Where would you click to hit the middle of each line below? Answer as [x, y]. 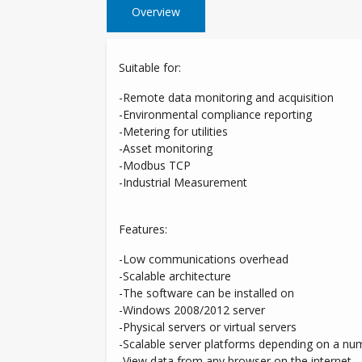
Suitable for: [150, 67]
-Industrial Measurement [183, 182]
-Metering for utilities [173, 131]
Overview [156, 12]
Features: [143, 229]
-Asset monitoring [166, 148]
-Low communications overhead [204, 259]
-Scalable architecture [175, 276]
